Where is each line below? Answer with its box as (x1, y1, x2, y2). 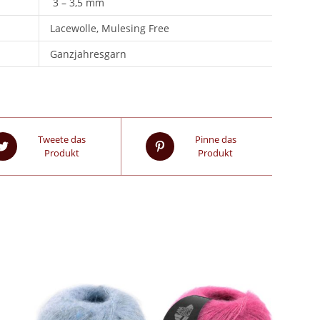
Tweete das (37, 133, 86, 146)
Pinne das (194, 133, 236, 146)
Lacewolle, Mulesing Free (49, 21, 169, 35)
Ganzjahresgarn (49, 47, 126, 61)
